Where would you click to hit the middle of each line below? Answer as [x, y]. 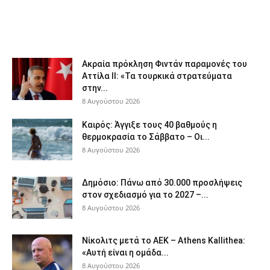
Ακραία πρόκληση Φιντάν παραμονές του [165, 64]
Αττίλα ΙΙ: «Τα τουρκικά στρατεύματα [157, 76]
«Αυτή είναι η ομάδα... [125, 253]
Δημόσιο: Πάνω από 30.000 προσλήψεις [162, 183]
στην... [95, 88]
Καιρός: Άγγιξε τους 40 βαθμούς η [149, 125]
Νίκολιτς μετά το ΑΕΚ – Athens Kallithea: [164, 240]
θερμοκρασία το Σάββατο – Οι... [146, 137]
